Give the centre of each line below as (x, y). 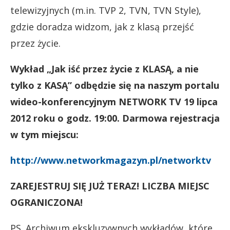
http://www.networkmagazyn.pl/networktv (111, 160)
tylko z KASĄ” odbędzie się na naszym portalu (115, 85)
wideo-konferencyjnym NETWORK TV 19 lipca (114, 101)
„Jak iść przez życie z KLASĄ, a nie (123, 69)
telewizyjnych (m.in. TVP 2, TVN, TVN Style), (106, 10)
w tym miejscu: (44, 134)
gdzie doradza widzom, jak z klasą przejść (102, 26)
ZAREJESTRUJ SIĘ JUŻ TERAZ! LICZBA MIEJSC (110, 186)
